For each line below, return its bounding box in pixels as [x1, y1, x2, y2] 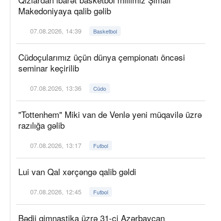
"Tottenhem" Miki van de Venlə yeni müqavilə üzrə [18, 108, 202, 120]
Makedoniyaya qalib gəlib [18, 4, 111, 17]
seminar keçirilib [18, 61, 79, 74]
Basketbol [93, 27, 117, 35]
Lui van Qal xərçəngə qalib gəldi [18, 165, 136, 178]
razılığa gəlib [18, 118, 65, 131]
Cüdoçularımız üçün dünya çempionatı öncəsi [18, 50, 185, 63]
